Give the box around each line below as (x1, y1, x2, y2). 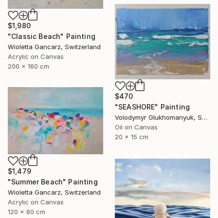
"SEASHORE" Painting (115, 102, 190, 111)
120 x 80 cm (8, 207, 45, 216)
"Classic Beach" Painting (8, 32, 95, 41)
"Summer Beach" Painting (8, 177, 98, 186)
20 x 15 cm (115, 132, 148, 141)
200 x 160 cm (8, 62, 49, 71)
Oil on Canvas (115, 123, 158, 131)
